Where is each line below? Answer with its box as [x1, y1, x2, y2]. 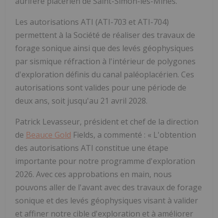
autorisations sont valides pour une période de [15, 82, 186, 93]
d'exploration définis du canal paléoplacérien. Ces [15, 69, 194, 80]
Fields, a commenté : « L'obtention [71, 129, 196, 140]
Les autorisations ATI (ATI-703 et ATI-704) [15, 16, 169, 27]
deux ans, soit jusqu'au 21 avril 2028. [15, 95, 147, 106]
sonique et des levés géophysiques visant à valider [15, 195, 198, 206]
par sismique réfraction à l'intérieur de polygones [15, 55, 196, 67]
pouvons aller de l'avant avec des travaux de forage [15, 182, 202, 193]
